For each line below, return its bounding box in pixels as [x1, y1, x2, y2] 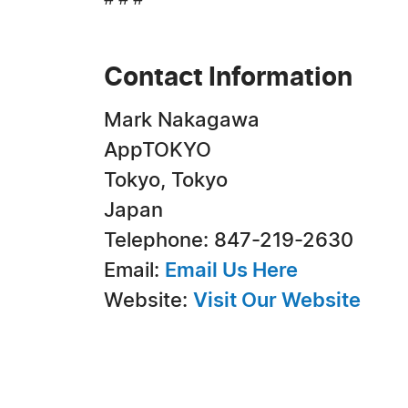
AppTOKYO [104, 140, 211, 160]
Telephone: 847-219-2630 [104, 230, 353, 250]
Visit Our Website [193, 291, 361, 311]
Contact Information [104, 66, 352, 91]
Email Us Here [165, 260, 298, 280]
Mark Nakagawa [104, 110, 260, 130]
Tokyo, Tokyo [104, 170, 228, 190]
